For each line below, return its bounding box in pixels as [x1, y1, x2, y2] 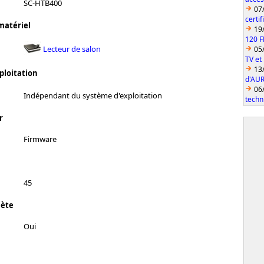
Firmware [24, 133, 57, 144]
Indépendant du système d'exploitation [24, 90, 162, 101]
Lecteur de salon [43, 43, 101, 54]
